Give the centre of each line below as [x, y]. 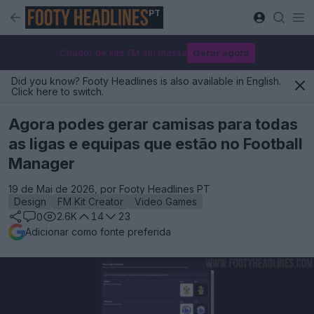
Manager [42, 163]
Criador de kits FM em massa [123, 52]
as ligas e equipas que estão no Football [156, 144]
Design [30, 202]
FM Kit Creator [90, 202]
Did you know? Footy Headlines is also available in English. [146, 81]
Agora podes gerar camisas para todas [153, 124]
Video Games [166, 202]
